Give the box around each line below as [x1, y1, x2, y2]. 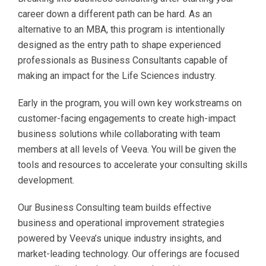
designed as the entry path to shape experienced [18, 39, 221, 50]
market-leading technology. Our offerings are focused [18, 248, 239, 259]
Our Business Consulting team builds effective [18, 201, 211, 213]
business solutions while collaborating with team [18, 128, 220, 140]
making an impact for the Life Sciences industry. [18, 69, 221, 81]
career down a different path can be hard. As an [18, 8, 212, 20]
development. [18, 174, 81, 186]
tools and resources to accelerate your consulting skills [18, 159, 248, 170]
